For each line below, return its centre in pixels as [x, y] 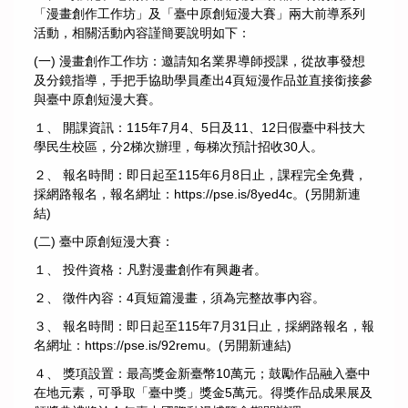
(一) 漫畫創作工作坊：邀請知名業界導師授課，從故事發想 [199, 61]
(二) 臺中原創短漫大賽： [104, 241]
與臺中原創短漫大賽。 [97, 99]
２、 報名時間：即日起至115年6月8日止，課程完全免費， [200, 174]
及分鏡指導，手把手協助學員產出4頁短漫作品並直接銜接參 [203, 80]
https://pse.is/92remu [145, 345]
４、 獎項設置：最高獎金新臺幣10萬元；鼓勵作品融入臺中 [202, 373]
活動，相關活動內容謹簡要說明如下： [142, 32]
